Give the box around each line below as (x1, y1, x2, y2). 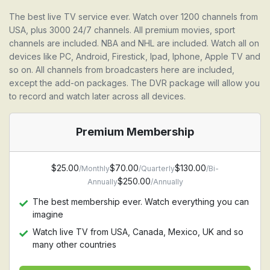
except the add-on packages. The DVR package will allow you (9, 78, 260, 88)
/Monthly (79, 164, 110, 173)
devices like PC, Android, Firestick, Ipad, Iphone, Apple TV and (9, 51, 260, 61)
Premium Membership (76, 125, 194, 138)
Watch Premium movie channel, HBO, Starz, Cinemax (33, 257, 240, 267)
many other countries (33, 239, 116, 250)
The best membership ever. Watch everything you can (33, 196, 249, 207)
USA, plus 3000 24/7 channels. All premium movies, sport (9, 25, 235, 35)
